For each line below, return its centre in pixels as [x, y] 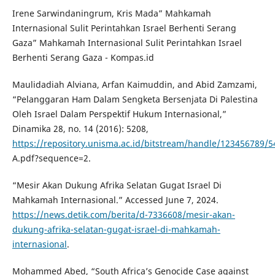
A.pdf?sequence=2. [51, 158]
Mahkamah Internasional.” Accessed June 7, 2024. [115, 200]
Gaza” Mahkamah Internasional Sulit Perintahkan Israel [127, 43]
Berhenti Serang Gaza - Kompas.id [83, 58]
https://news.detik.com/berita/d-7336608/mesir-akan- [123, 215]
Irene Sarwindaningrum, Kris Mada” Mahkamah [111, 14]
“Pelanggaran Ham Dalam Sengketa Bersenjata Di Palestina [135, 99]
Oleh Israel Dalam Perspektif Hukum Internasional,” [119, 114]
